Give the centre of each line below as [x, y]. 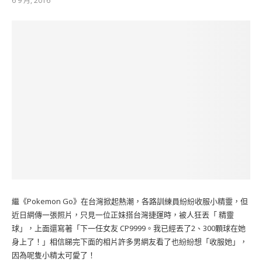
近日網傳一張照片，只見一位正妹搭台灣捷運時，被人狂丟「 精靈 [123, 215]
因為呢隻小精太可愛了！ [54, 255]
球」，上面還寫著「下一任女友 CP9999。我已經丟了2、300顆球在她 [129, 228]
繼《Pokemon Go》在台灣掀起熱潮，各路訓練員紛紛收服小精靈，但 [130, 201]
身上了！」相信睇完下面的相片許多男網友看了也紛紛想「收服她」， [130, 242]
